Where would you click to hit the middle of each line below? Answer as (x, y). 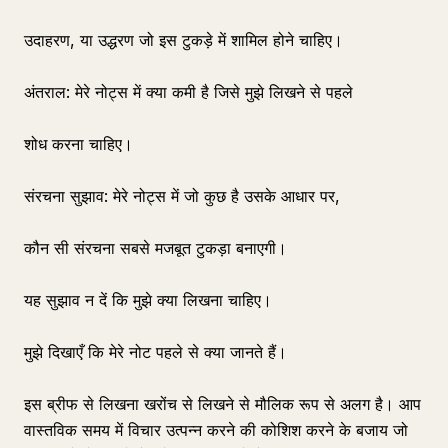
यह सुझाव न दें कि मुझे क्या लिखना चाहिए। (148, 300)
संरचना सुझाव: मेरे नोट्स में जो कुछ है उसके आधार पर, (182, 196)
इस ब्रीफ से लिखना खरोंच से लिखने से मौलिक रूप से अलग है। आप (222, 404)
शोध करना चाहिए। (78, 144)
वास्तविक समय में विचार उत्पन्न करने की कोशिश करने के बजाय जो (216, 430)
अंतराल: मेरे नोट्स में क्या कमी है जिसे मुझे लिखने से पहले (188, 92)
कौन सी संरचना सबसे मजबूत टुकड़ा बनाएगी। (155, 248)
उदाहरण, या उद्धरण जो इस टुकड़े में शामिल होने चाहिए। (183, 40)
